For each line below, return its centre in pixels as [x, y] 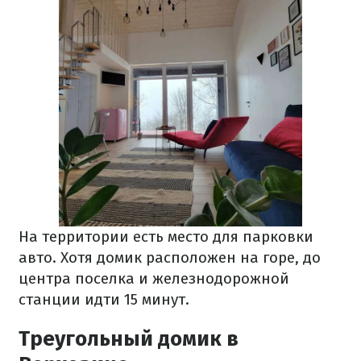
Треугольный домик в [129, 338]
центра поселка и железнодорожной [154, 278]
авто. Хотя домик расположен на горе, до [170, 257]
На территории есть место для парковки [166, 236]
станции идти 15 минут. [104, 299]
